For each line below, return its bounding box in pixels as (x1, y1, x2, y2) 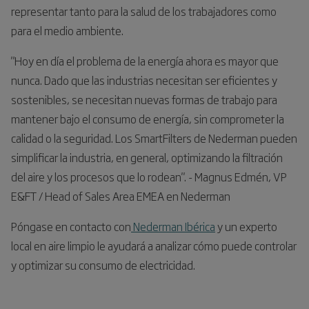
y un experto (215, 217, 277, 235)
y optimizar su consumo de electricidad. (11, 256, 195, 273)
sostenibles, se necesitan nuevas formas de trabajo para (11, 90, 277, 108)
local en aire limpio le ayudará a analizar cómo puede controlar (11, 237, 297, 254)
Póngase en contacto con (11, 217, 131, 235)
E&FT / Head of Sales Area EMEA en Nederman (11, 187, 230, 204)
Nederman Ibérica (131, 217, 215, 235)
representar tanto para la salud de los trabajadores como (11, 2, 277, 19)
